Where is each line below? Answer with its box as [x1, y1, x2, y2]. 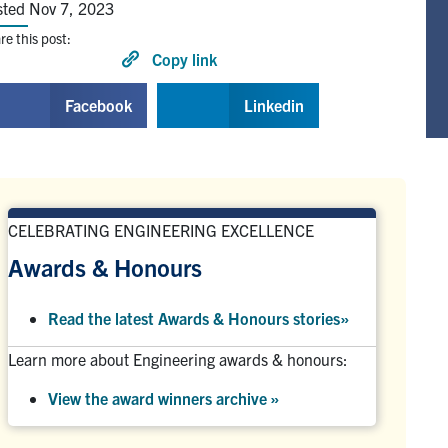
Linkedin [244, 95, 304, 116]
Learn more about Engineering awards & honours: [8, 348, 348, 369]
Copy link [152, 48, 218, 69]
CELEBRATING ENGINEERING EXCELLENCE [8, 219, 314, 240]
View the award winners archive [48, 387, 270, 408]
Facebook [65, 95, 132, 116]
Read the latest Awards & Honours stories [48, 307, 340, 328]
